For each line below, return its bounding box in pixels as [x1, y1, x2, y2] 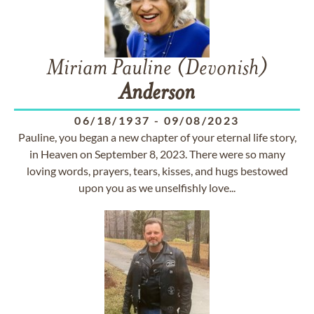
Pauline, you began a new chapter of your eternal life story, [18, 130, 296, 144]
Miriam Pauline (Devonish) [46, 58, 268, 81]
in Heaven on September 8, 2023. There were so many [29, 147, 285, 161]
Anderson [119, 83, 195, 105]
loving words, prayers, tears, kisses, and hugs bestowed [26, 164, 288, 177]
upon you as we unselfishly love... [78, 181, 235, 194]
